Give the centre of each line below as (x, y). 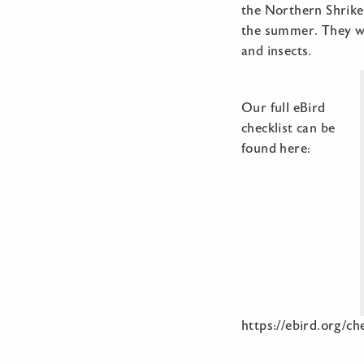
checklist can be (288, 128)
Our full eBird (284, 108)
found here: (276, 149)
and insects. (277, 51)
